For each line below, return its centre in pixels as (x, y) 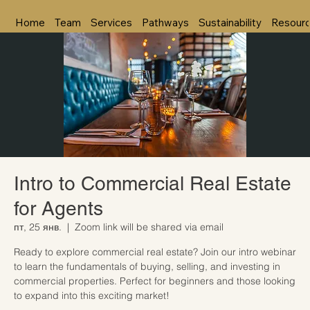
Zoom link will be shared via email (149, 227)
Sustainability (230, 22)
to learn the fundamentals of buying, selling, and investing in (147, 266)
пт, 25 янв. (38, 227)
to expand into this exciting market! (92, 295)
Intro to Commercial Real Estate (153, 183)
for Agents (58, 208)
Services (111, 22)
